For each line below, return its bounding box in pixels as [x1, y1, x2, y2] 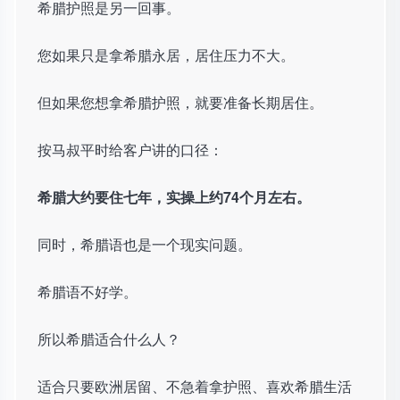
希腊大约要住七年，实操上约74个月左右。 [37, 187, 311, 208]
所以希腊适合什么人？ [37, 329, 180, 350]
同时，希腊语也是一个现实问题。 [37, 234, 252, 255]
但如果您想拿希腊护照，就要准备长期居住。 [37, 92, 323, 113]
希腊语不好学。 [37, 281, 137, 303]
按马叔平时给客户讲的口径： [37, 139, 223, 161]
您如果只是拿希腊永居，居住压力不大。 [37, 45, 295, 66]
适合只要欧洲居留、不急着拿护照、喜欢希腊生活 [37, 376, 352, 397]
